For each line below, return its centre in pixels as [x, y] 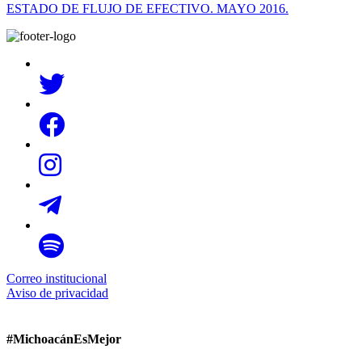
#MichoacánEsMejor [64, 339]
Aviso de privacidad [57, 293]
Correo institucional [57, 278]
